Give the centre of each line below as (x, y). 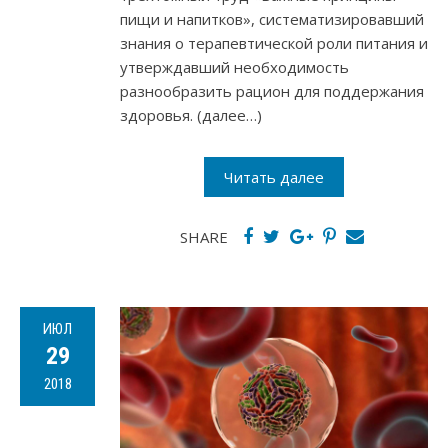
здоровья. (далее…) (191, 115)
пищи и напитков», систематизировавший (272, 19)
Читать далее (274, 177)
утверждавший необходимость (234, 67)
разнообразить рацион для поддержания (272, 91)
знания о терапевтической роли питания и (274, 43)
